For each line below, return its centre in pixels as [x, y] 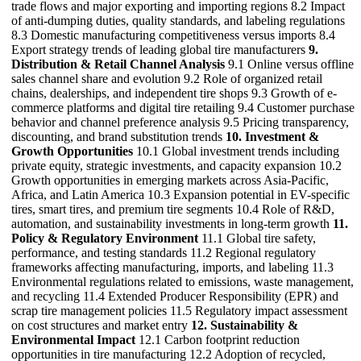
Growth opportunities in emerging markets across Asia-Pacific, [170, 180]
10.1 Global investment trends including [236, 151]
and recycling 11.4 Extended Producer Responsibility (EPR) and [175, 296]
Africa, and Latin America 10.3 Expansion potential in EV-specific [180, 195]
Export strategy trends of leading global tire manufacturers [160, 50]
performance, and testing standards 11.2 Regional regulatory [164, 253]
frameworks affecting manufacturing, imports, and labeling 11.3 [172, 267]
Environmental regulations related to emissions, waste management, [183, 282]
